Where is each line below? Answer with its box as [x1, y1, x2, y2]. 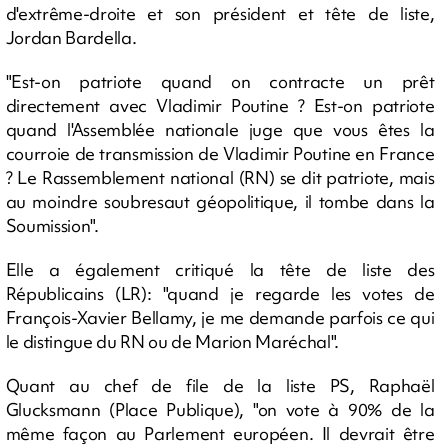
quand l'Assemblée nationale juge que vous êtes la [5, 118, 435, 142]
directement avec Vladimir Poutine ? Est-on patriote [5, 94, 435, 118]
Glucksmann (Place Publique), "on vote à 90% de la [5, 398, 435, 422]
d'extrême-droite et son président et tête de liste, [5, 2, 435, 26]
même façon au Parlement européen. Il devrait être [5, 422, 435, 446]
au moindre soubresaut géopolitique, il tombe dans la [5, 190, 435, 214]
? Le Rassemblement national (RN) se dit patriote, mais [5, 166, 435, 190]
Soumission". [5, 214, 99, 238]
